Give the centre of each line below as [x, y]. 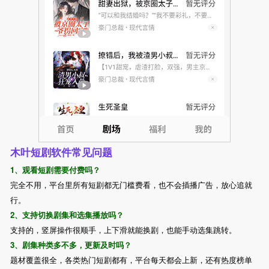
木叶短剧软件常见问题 [61, 152]
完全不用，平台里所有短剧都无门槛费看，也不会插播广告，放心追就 [131, 184]
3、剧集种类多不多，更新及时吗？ [71, 244]
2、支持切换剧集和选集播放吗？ [67, 214]
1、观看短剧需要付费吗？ [55, 169]
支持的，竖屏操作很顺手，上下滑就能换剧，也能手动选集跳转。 [123, 229]
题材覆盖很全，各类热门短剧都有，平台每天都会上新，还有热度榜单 [131, 259]
